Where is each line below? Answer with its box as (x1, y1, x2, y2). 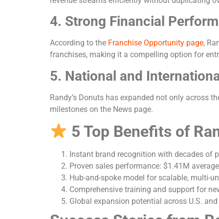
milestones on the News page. (50, 104, 153, 114)
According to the (50, 38, 108, 48)
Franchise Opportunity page (108, 38, 203, 48)
